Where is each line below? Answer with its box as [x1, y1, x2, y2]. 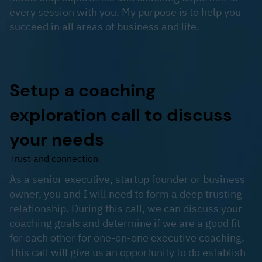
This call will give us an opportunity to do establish [9, 245, 246, 259]
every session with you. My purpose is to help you [9, 5, 241, 19]
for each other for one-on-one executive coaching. [9, 230, 244, 244]
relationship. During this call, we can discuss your [9, 201, 242, 215]
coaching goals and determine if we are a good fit [9, 216, 240, 230]
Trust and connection [9, 152, 98, 164]
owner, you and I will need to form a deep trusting [9, 187, 242, 201]
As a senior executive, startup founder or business [9, 172, 245, 186]
